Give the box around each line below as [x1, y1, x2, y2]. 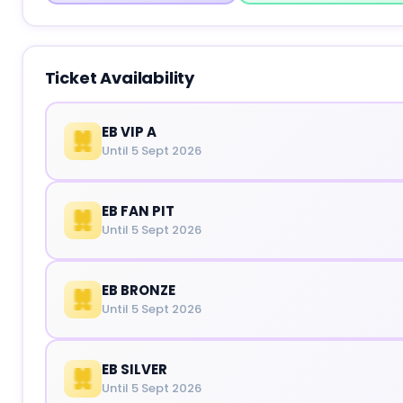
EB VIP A [102, 122, 157, 141]
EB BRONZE [102, 281, 175, 300]
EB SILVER [102, 360, 167, 379]
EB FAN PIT [102, 201, 175, 220]
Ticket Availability [44, 66, 195, 89]
